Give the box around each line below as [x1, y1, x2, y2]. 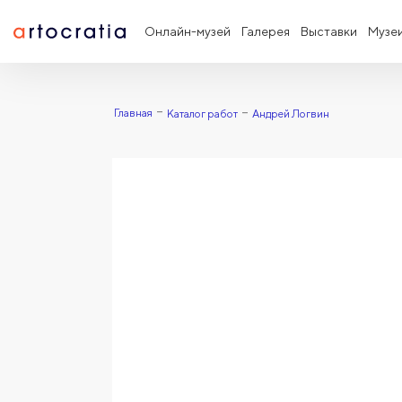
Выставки [301, 24, 357, 39]
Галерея [241, 24, 290, 39]
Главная [113, 106, 153, 119]
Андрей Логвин [251, 107, 329, 120]
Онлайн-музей [144, 24, 231, 39]
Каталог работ [166, 107, 238, 120]
